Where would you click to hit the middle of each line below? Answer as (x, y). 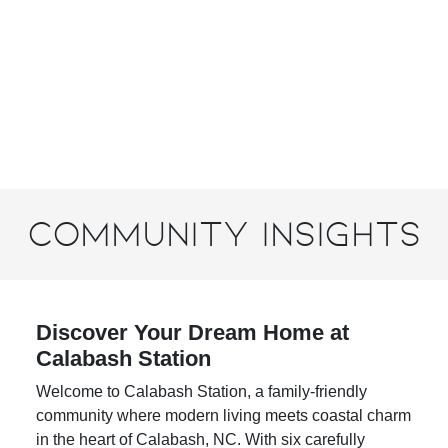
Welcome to (80, 415)
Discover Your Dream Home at (192, 356)
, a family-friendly (307, 415)
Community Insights (224, 257)
